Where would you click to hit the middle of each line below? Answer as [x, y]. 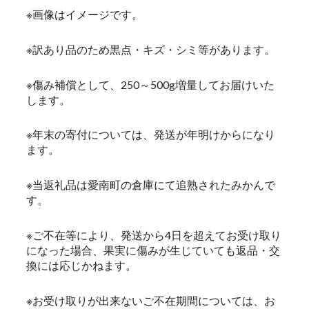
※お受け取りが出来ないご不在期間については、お [151, 300]
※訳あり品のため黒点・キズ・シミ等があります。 [151, 49]
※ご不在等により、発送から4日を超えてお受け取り [154, 235]
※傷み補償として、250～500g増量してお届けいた [150, 84]
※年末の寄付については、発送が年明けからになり [151, 134]
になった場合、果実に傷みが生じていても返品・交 [153, 250]
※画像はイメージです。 [84, 14]
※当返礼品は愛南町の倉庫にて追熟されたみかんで [151, 185]
